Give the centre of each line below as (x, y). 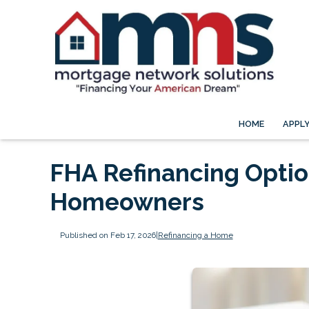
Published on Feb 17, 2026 (108, 235)
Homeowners (127, 202)
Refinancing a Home (195, 235)
